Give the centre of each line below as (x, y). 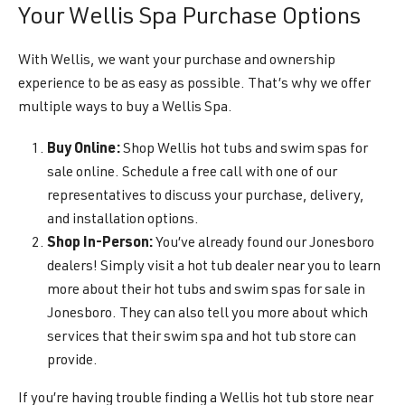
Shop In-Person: (100, 244)
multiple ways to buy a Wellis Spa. (125, 108)
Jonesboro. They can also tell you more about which (207, 315)
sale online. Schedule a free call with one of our (192, 174)
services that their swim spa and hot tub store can (202, 338)
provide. (72, 362)
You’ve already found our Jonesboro (264, 244)
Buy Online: (84, 150)
